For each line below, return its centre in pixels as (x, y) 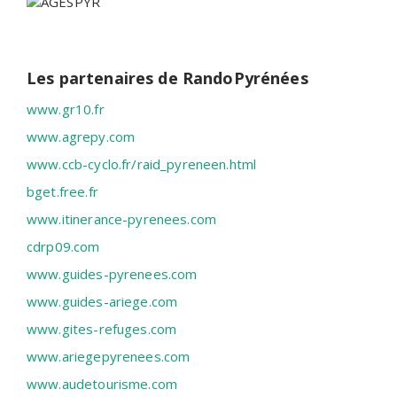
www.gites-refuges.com (102, 329)
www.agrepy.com (81, 137)
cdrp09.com (63, 247)
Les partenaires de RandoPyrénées (167, 78)
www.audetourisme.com (102, 384)
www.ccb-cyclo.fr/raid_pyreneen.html (142, 164)
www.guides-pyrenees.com (112, 274)
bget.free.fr (62, 192)
